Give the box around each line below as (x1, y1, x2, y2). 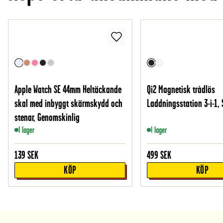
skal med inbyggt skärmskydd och (14, 98, 123, 110)
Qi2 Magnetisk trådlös (147, 84, 216, 96)
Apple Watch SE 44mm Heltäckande (14, 84, 122, 96)
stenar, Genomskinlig (14, 111, 80, 123)
